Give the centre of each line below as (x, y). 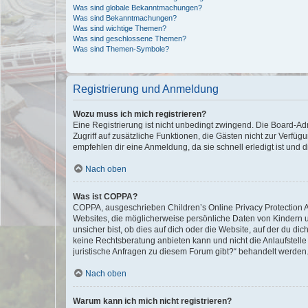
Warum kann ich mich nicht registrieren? (152, 301)
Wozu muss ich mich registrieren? (140, 114)
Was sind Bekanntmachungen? (125, 18)
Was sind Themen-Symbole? (121, 48)
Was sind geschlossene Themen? (130, 38)
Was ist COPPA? (105, 196)
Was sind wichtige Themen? (120, 28)
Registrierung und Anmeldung (146, 89)
